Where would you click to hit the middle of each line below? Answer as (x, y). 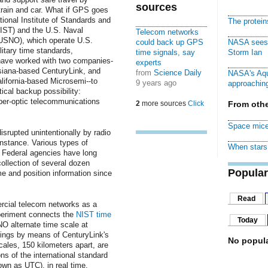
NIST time (93, 214)
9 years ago (156, 83)
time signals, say (165, 52)
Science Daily (177, 73)
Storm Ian (245, 52)
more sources (164, 103)
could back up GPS (169, 42)
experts (148, 63)
